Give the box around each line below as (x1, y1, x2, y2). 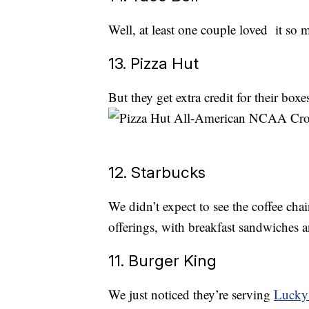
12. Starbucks (108, 163, 206, 182)
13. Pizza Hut (108, 54, 199, 73)
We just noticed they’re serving (108, 286, 274, 303)
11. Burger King (108, 251, 217, 270)
